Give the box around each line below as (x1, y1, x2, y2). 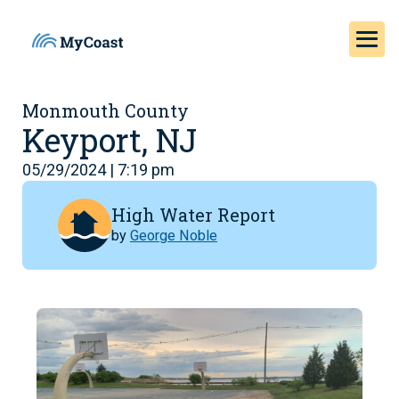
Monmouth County (22, 99, 189, 122)
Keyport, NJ (22, 118, 198, 161)
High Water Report (111, 202, 275, 226)
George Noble (130, 226, 217, 244)
